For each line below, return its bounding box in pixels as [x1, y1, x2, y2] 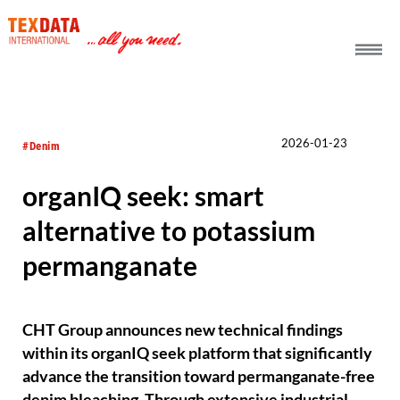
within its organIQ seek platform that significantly [22, 344, 373, 363]
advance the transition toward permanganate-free [22, 367, 376, 387]
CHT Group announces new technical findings [22, 321, 344, 340]
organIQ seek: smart [22, 179, 265, 212]
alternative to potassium [22, 214, 316, 247]
